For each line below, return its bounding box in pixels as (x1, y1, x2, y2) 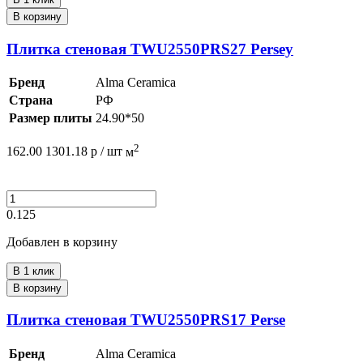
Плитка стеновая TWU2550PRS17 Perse (6, 311, 285, 329)
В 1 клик (13, 264, 54, 277)
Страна (9, 93, 53, 108)
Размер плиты (9, 111, 92, 126)
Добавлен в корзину (6, 234, 117, 249)
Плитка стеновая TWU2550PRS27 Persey (6, 40, 293, 58)
